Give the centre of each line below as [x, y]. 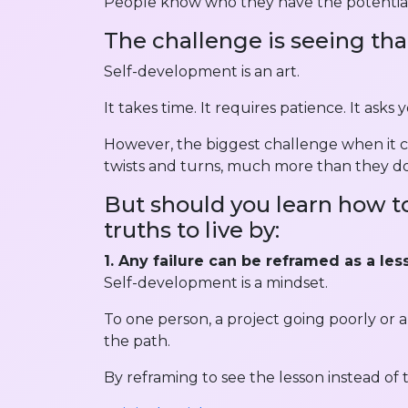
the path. [137, 342]
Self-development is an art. [202, 72]
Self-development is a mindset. [216, 283]
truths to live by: [192, 230]
